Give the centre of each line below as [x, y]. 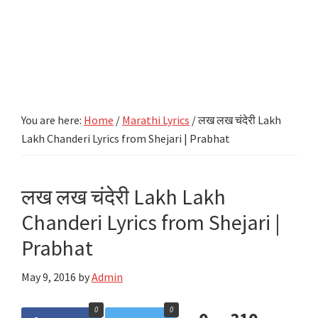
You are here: [53, 120]
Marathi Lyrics [156, 120]
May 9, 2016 [49, 276]
